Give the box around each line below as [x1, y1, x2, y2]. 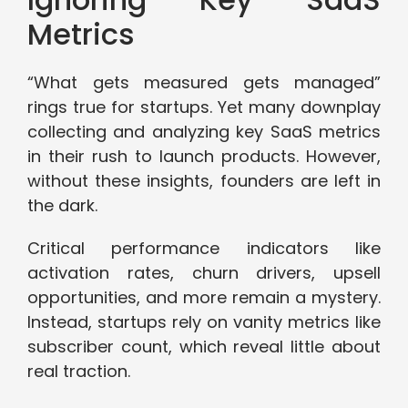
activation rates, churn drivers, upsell [27, 261, 381, 285]
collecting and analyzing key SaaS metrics [27, 120, 381, 144]
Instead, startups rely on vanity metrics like [27, 311, 381, 334]
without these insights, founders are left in [27, 169, 381, 193]
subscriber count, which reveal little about [27, 335, 381, 359]
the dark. [27, 194, 97, 218]
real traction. [27, 360, 130, 383]
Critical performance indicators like [27, 237, 381, 260]
